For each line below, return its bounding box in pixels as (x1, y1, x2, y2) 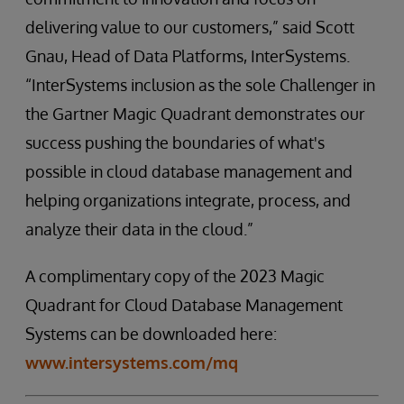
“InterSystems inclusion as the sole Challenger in (25, 75, 375, 95)
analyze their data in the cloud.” (25, 219, 253, 239)
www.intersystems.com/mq (25, 353, 238, 372)
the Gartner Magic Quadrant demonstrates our (25, 104, 365, 124)
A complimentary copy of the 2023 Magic (25, 266, 325, 286)
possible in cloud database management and (25, 161, 353, 181)
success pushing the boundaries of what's (25, 133, 325, 152)
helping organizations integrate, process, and (25, 190, 351, 210)
